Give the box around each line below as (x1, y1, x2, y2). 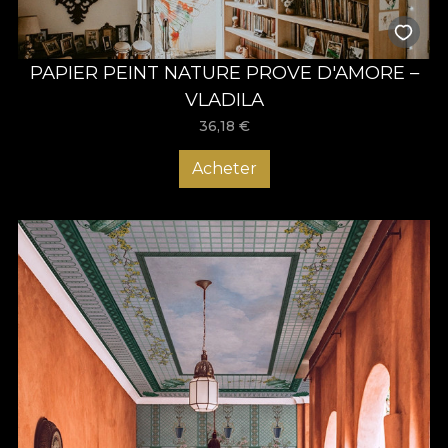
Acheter (191, 158, 257, 178)
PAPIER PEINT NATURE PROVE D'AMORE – (29, 60, 419, 84)
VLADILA (184, 87, 264, 111)
